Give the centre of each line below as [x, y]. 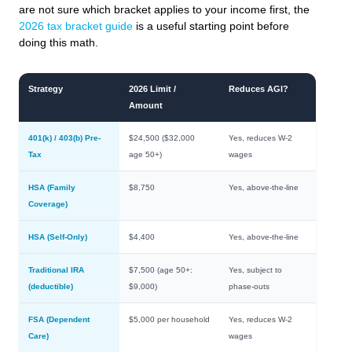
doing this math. [59, 42]
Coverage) [48, 203]
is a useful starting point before [211, 26]
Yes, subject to [255, 269]
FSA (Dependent [59, 319]
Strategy [46, 88]
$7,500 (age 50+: [161, 269]
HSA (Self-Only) [58, 236]
